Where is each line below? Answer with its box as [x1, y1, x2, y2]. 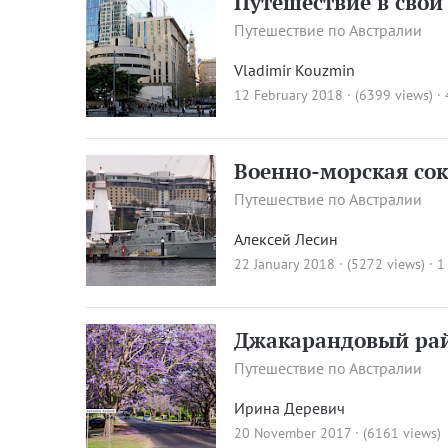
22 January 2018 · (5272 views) [234, 254, 426, 273]
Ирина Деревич [234, 397, 346, 418]
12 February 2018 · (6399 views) [234, 86, 434, 104]
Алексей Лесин [234, 228, 339, 249]
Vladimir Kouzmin [234, 60, 356, 80]
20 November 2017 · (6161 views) [234, 423, 442, 442]
